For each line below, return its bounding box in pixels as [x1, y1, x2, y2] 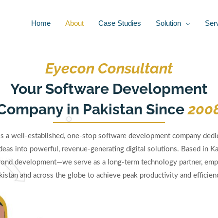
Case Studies [98, 19, 141, 27]
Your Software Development [10, 80, 208, 97]
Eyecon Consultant [45, 60, 173, 77]
